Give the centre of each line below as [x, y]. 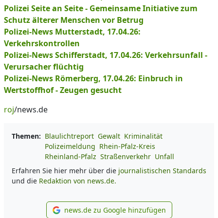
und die [25, 181]
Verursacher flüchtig [44, 67]
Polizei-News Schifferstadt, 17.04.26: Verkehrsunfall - [106, 55]
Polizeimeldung [70, 146]
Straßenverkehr [126, 156]
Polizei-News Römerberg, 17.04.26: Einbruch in [93, 78]
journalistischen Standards [162, 171]
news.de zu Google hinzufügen [115, 210]
